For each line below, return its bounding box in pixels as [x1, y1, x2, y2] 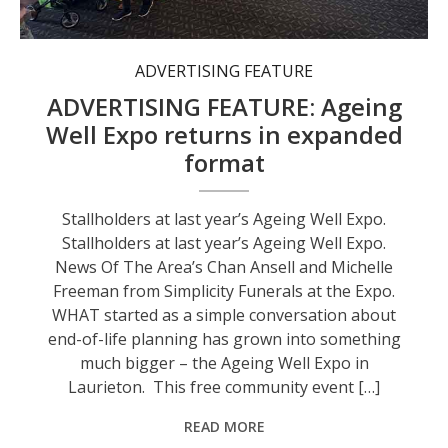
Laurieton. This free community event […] [68, 376, 381, 399]
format [183, 146, 265, 180]
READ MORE [183, 417, 265, 437]
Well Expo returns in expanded [45, 118, 403, 152]
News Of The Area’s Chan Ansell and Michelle [55, 256, 394, 279]
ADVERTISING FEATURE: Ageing [46, 90, 402, 124]
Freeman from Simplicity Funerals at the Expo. [53, 280, 396, 303]
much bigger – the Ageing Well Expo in [79, 352, 369, 375]
